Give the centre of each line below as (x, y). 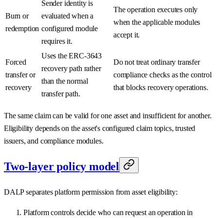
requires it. (57, 41)
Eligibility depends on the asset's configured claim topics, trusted (100, 128)
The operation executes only (156, 9)
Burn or (17, 16)
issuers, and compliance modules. (54, 141)
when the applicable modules (157, 22)
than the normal (65, 81)
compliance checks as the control (163, 74)
